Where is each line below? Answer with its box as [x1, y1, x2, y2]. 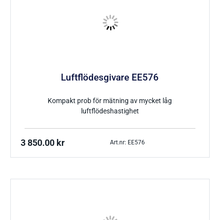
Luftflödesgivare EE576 [61, 72, 159, 83]
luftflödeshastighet [81, 107, 139, 115]
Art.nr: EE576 [110, 139, 145, 146]
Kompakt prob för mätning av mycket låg [48, 96, 172, 105]
